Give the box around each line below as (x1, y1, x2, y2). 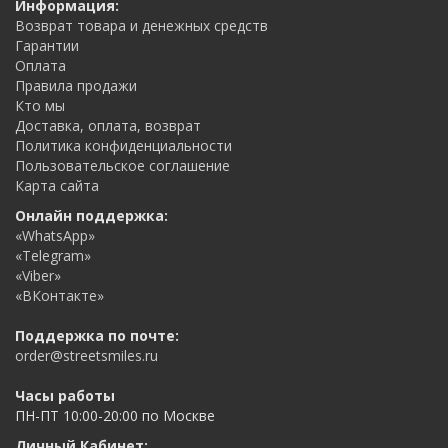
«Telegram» (15, 246, 91, 265)
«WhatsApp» (15, 226, 95, 245)
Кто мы (15, 96, 65, 115)
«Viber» (15, 266, 61, 285)
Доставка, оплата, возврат (15, 116, 201, 135)
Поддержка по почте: (15, 326, 179, 345)
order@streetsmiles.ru (15, 346, 158, 365)
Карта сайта (15, 176, 99, 195)
